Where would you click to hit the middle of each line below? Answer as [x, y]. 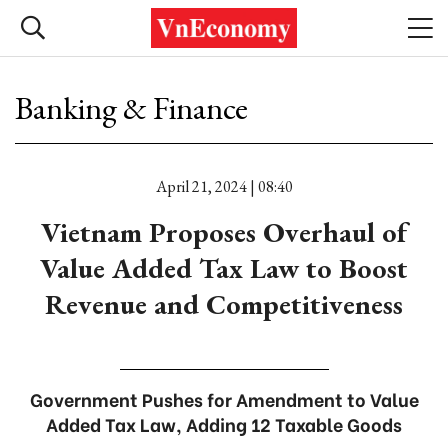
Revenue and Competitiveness [224, 304]
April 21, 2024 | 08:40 [224, 186]
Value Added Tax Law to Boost [224, 268]
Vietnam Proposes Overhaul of [224, 232]
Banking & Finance [131, 108]
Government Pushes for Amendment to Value [224, 398]
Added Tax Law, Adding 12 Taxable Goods [224, 423]
